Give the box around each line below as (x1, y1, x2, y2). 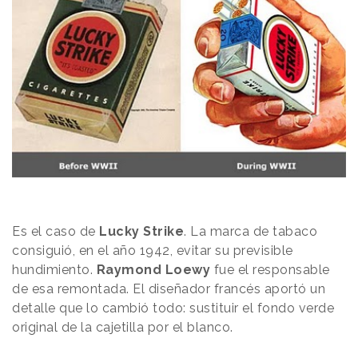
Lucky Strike (99, 223, 184, 239)
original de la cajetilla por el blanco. (12, 319, 233, 335)
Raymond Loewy (96, 261, 210, 277)
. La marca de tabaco (184, 223, 317, 239)
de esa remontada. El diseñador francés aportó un (12, 280, 325, 296)
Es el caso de (12, 223, 99, 239)
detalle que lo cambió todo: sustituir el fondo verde (12, 300, 334, 316)
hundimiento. (12, 261, 97, 277)
